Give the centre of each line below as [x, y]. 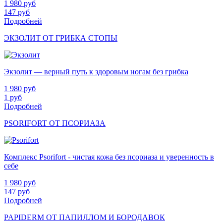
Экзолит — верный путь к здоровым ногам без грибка [96, 71]
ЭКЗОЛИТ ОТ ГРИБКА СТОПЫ [61, 38]
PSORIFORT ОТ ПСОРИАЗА [55, 123]
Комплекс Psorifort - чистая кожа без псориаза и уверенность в [109, 157]
